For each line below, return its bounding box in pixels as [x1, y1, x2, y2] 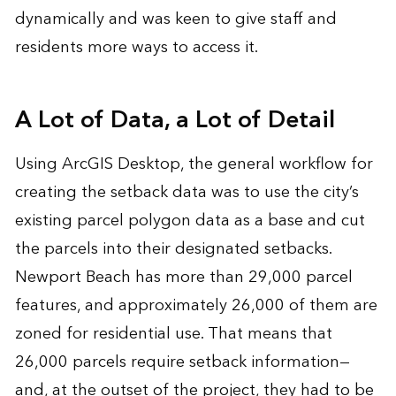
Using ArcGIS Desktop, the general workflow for [14, 149, 373, 178]
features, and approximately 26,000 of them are [14, 291, 377, 319]
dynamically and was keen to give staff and [14, 4, 337, 33]
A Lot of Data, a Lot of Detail [14, 99, 335, 141]
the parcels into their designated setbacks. [14, 234, 331, 263]
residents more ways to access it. [14, 33, 258, 61]
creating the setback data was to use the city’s [14, 178, 359, 206]
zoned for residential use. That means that [14, 319, 332, 347]
